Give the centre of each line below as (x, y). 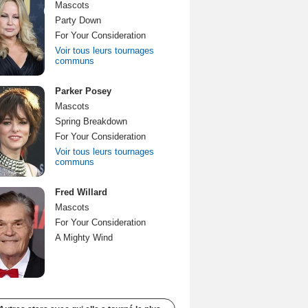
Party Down (78, 20)
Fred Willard (81, 192)
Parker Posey (83, 91)
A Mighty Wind (84, 238)
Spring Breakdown (91, 121)
